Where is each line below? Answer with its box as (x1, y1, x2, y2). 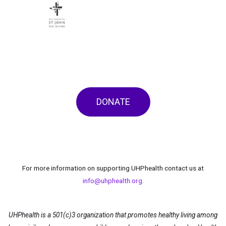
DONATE (96, 96, 130, 107)
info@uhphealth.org (82, 177, 142, 185)
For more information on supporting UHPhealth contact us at (22, 164, 204, 173)
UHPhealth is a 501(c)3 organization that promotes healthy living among (9, 211, 217, 219)
